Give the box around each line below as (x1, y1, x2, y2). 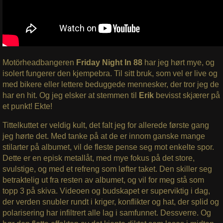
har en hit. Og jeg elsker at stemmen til (2, 91, 139, 100)
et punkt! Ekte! (2, 102, 52, 111)
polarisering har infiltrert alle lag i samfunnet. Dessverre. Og (2, 208, 211, 217)
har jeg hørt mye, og (142, 58, 215, 67)
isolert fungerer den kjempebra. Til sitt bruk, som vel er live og (2, 69, 218, 78)
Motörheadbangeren (2, 58, 76, 67)
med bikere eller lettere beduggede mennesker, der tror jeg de (2, 80, 219, 89)
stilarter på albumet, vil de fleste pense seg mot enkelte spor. (2, 142, 214, 151)
